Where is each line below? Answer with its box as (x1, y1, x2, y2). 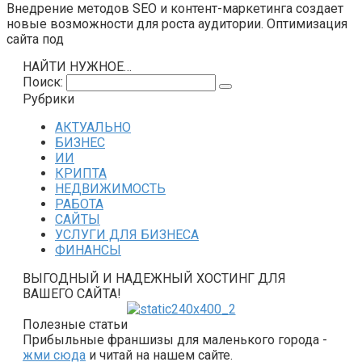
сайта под (6, 32, 64, 47)
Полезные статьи (23, 317, 128, 332)
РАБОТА (55, 196, 103, 212)
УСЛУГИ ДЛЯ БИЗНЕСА (55, 227, 199, 242)
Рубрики (23, 91, 74, 107)
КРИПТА (55, 166, 107, 181)
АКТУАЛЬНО (55, 120, 131, 135)
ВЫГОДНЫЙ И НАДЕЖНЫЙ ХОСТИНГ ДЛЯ (23, 271, 286, 286)
